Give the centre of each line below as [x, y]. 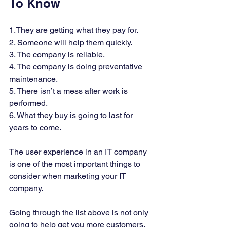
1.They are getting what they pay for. [74, 30]
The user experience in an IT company [79, 152]
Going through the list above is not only [80, 212]
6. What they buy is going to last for [72, 115]
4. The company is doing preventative [77, 66]
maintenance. [34, 79]
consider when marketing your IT [69, 176]
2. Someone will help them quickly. [71, 42]
